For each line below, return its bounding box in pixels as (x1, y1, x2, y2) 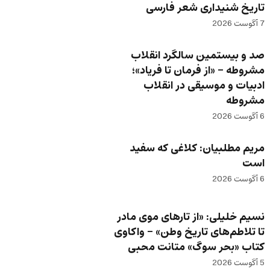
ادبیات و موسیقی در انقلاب (143, 77, 265, 95)
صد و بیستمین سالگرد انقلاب (131, 47, 265, 65)
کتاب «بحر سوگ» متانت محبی (128, 238, 265, 256)
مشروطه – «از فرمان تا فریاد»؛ (132, 62, 265, 80)
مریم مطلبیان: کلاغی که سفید (130, 140, 265, 158)
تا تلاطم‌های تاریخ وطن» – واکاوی (114, 223, 265, 241)
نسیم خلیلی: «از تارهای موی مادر (117, 208, 265, 226)
